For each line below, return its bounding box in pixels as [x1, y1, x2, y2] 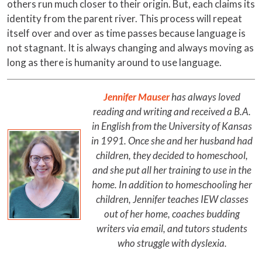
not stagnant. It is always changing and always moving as [7, 42, 254, 54]
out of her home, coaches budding [104, 208, 240, 220]
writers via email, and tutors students [96, 222, 247, 235]
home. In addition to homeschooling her [92, 178, 252, 191]
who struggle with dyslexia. [117, 237, 227, 250]
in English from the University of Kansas [92, 120, 252, 133]
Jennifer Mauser [104, 91, 170, 104]
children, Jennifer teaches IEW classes [95, 193, 249, 206]
